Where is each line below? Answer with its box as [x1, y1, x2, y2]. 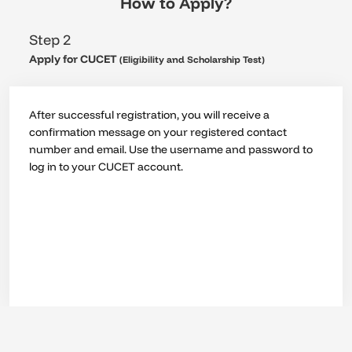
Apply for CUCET [29, 52, 119, 67]
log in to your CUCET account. [29, 159, 183, 174]
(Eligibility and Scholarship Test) [119, 53, 265, 66]
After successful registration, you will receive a [29, 108, 269, 123]
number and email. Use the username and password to [29, 142, 313, 157]
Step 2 [29, 31, 71, 49]
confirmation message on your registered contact [29, 125, 287, 140]
